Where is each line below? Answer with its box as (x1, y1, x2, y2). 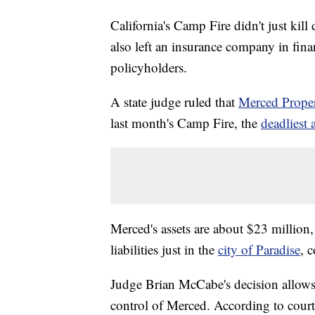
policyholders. (110, 58, 187, 77)
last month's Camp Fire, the (110, 114, 261, 132)
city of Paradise (218, 240, 300, 259)
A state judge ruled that (110, 93, 238, 111)
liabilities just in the (110, 240, 218, 259)
